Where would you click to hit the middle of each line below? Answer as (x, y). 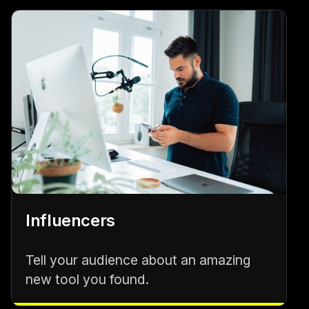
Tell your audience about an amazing (138, 260)
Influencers (71, 221)
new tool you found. (87, 280)
